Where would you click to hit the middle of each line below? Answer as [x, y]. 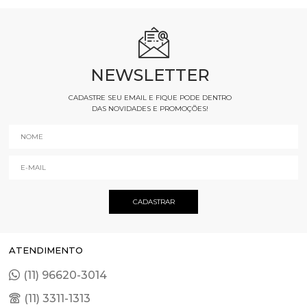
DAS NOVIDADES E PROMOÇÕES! [150, 109]
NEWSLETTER [150, 75]
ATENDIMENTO [46, 250]
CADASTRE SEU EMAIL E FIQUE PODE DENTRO [150, 98]
